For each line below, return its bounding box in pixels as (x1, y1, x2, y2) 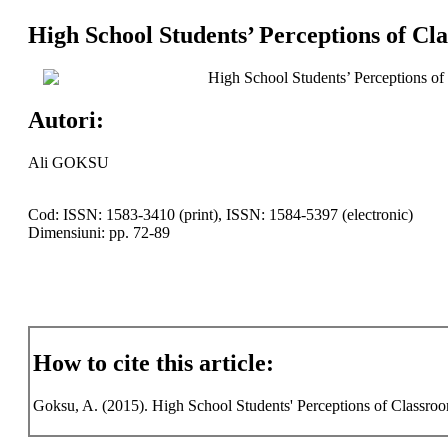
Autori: (27, 106, 104, 133)
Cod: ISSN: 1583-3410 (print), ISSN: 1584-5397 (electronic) (27, 205, 413, 223)
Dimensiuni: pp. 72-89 (27, 223, 170, 241)
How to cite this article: (32, 350, 274, 377)
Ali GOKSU (27, 153, 109, 171)
